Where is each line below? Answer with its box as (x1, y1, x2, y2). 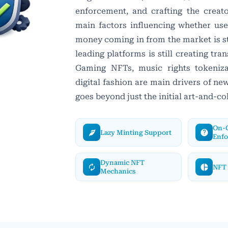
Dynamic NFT (100, 159, 145, 166)
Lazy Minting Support (100, 128, 172, 136)
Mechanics (100, 167, 135, 175)
